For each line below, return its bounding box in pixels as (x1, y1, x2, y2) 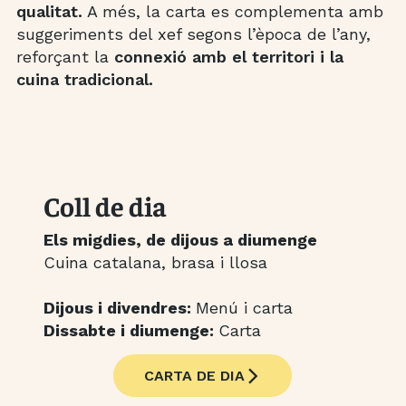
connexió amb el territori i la (113, 47, 343, 67)
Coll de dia (43, 188, 167, 224)
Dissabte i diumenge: (43, 321, 218, 341)
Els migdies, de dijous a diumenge (43, 230, 317, 250)
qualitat (15, 2, 78, 22)
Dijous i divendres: (43, 298, 196, 318)
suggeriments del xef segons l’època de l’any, (15, 24, 371, 44)
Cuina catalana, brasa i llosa (43, 253, 267, 273)
